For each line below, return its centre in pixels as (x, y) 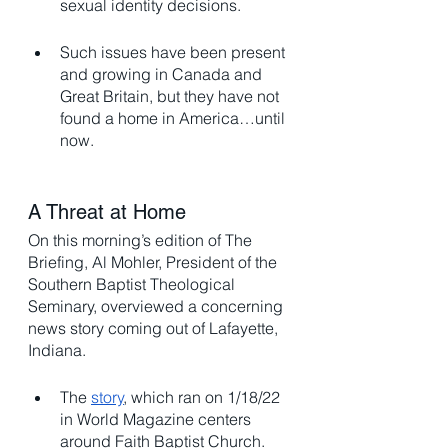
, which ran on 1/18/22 (204, 397)
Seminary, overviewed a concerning (157, 306)
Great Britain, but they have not (171, 96)
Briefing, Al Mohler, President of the (154, 262)
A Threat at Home (107, 212)
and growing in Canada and (163, 74)
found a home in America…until (174, 118)
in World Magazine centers (157, 419)
